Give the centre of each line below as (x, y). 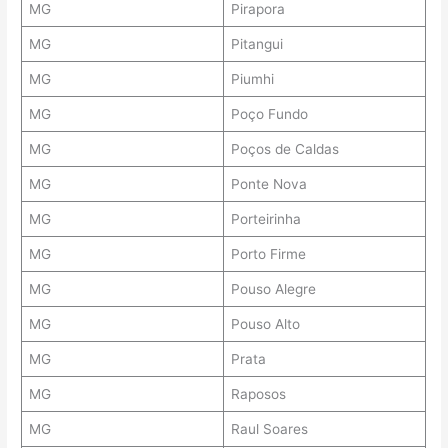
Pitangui (256, 44)
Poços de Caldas (284, 149)
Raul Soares (269, 429)
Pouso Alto (265, 324)
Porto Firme (268, 254)
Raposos (258, 394)
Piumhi (252, 79)
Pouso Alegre (273, 289)
